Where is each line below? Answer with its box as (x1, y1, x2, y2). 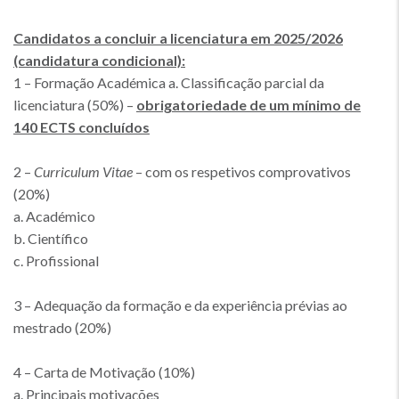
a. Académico (13, 208, 98, 224)
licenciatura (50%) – (13, 96, 136, 113)
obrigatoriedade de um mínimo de (136, 96, 361, 113)
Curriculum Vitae (31, 163, 133, 180)
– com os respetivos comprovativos (133, 163, 351, 180)
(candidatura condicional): (13, 52, 185, 69)
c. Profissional (13, 252, 99, 269)
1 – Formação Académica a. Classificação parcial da (13, 74, 324, 91)
